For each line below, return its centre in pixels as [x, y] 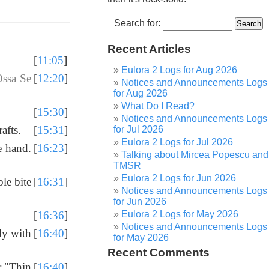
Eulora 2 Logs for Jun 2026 [179, 178]
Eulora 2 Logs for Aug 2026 [180, 70]
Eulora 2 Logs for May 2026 [180, 214]
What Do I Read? [158, 106]
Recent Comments [159, 252]
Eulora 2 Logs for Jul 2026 [177, 142]
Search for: [137, 23]
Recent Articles [150, 49]
